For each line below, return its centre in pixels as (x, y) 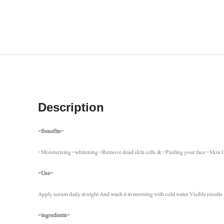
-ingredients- (54, 215)
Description (71, 107)
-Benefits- (51, 131)
